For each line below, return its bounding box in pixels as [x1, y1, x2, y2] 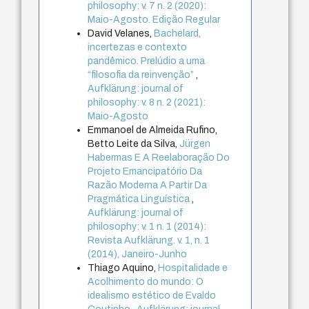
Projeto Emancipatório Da [88, 166, 203, 177]
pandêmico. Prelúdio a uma [88, 56, 206, 67]
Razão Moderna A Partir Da [88, 180, 208, 191]
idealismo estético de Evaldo [88, 290, 217, 301]
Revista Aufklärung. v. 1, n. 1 [88, 235, 210, 246]
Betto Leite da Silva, [88, 139, 180, 150]
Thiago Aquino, [88, 263, 159, 274]
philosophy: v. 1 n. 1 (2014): [88, 221, 207, 232]
